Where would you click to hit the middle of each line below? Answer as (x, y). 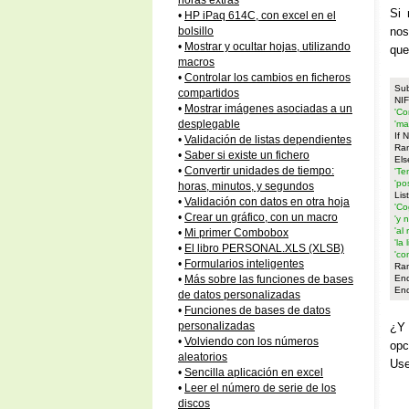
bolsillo (196, 31)
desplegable (209, 124)
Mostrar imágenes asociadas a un (268, 109)
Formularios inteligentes (244, 264)
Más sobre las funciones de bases (269, 279)
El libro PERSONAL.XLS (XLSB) (264, 248)
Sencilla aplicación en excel (254, 372)
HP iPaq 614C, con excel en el (260, 16)
